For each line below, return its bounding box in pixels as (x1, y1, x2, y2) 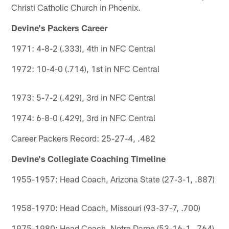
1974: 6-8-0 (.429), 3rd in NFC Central (11, 112, 156, 123)
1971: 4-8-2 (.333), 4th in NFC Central (11, 42, 156, 53)
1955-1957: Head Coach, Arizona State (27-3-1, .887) (11, 173, 215, 184)
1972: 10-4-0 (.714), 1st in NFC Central (11, 63, 160, 74)
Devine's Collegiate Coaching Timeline (11, 153, 166, 164)
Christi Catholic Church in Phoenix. (11, 2, 141, 12)
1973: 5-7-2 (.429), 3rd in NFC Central (11, 91, 156, 102)
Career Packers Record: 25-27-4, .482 (11, 132, 156, 143)
